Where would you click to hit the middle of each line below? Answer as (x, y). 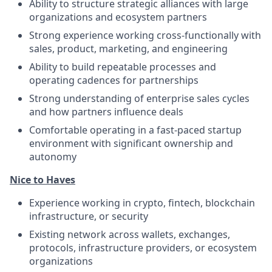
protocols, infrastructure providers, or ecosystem (143, 247)
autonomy (53, 156)
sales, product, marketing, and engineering (128, 48)
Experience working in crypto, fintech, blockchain (142, 202)
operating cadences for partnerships (114, 80)
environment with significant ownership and (131, 143)
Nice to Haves (42, 179)
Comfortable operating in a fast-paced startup (135, 130)
